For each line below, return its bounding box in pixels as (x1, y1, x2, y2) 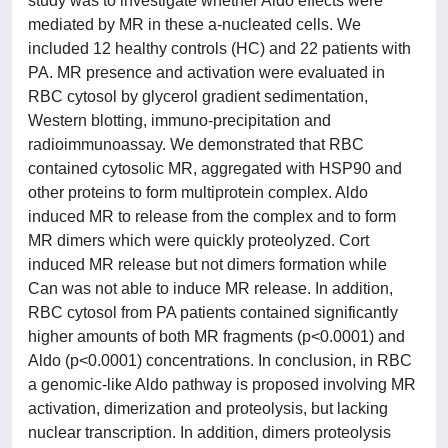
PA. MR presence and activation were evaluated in (28, 63, 385, 81)
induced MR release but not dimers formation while (28, 255, 387, 273)
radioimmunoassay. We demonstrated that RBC (28, 135, 364, 153)
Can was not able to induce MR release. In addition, (28, 279, 393, 297)
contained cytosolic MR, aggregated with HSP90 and (28, 159, 402, 177)
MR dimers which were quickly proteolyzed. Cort (28, 231, 369, 249)
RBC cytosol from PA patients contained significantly (28, 303, 398, 321)
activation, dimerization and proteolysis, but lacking (28, 399, 388, 417)
